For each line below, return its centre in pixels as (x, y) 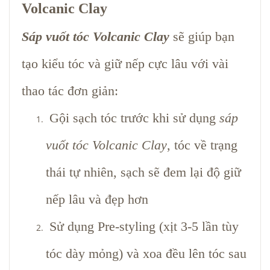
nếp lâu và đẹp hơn (97, 199)
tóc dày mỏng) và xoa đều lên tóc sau (146, 253)
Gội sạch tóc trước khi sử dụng (133, 118)
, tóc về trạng (202, 145)
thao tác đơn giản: (70, 90)
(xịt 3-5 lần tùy (197, 226)
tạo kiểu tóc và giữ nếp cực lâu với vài (125, 63)
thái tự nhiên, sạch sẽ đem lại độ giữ (143, 172)
